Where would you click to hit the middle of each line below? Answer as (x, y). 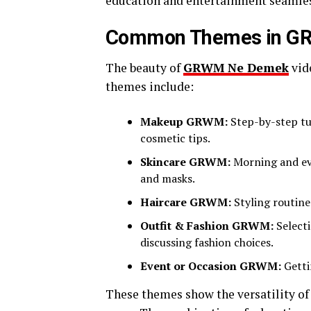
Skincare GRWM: (185, 161)
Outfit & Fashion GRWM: (207, 225)
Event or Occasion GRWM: (211, 266)
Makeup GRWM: (184, 121)
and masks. (168, 178)
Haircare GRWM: (186, 202)
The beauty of (144, 67)
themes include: (150, 86)
